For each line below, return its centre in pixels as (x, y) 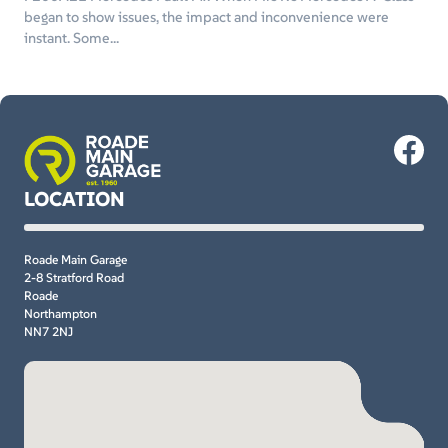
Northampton (60, 314)
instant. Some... (71, 38)
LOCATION (74, 199)
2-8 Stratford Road (74, 278)
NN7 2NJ (48, 332)
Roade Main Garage (75, 260)
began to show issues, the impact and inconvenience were (206, 17)
